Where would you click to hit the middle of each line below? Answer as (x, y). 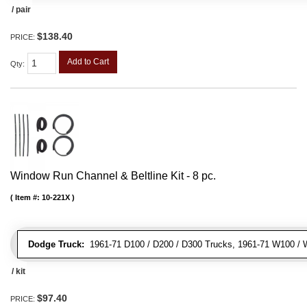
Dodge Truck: (56, 244)
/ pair (21, 9)
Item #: (28, 197)
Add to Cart (88, 61)
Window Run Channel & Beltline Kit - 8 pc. (113, 175)
